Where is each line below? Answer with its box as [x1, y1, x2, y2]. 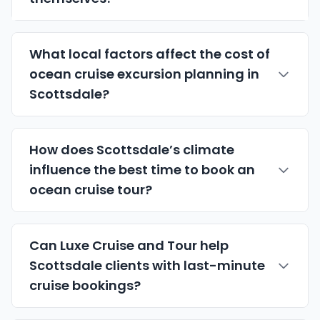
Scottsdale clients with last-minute [29, 256, 265, 275]
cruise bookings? [29, 276, 141, 295]
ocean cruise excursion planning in [29, 65, 259, 84]
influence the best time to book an [29, 161, 255, 179]
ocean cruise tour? [29, 181, 152, 199]
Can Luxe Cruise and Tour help [29, 236, 229, 255]
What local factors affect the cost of [29, 45, 270, 64]
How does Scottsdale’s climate [29, 141, 234, 159]
